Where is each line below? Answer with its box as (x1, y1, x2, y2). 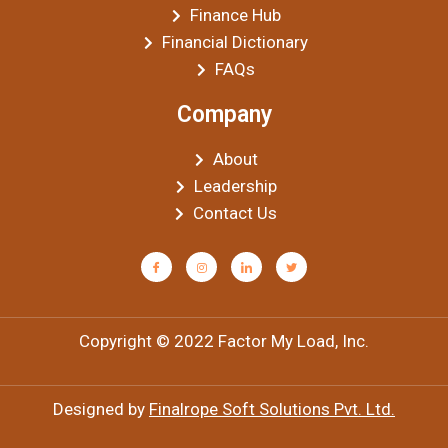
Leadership (193, 176, 277, 196)
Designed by (53, 399, 149, 419)
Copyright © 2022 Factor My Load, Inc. (79, 331, 369, 351)
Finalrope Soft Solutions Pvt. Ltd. (149, 399, 395, 419)
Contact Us (193, 203, 278, 223)
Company (176, 101, 272, 128)
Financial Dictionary (162, 32, 309, 52)
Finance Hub (189, 5, 281, 25)
